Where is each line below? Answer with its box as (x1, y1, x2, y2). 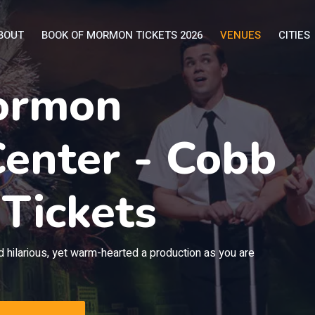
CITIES (278, 27, 310, 43)
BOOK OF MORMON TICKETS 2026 (41, 27, 202, 43)
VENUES (220, 27, 261, 43)
